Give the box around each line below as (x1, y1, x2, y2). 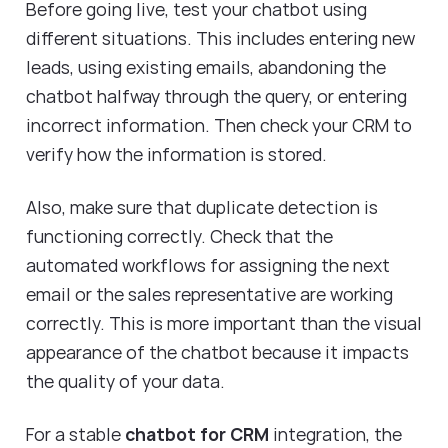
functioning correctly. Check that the (26, 224, 333, 249)
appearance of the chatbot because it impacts (26, 340, 409, 365)
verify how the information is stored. (26, 142, 331, 167)
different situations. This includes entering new (26, 26, 415, 51)
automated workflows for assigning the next (26, 253, 390, 278)
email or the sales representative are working (26, 282, 393, 307)
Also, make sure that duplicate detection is (26, 195, 378, 220)
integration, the (269, 421, 402, 446)
